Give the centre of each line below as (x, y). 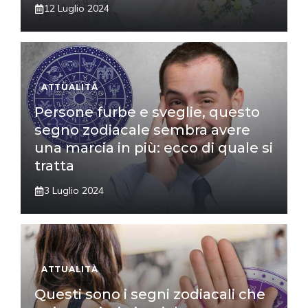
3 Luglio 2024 (74, 191)
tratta (54, 166)
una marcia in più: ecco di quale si (154, 148)
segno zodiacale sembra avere (142, 130)
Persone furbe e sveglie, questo (147, 112)
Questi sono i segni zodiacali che (150, 295)
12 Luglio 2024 (77, 9)
